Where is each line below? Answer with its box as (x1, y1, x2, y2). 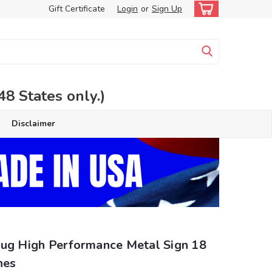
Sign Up (152, 3, 182, 15)
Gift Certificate (49, 3, 105, 15)
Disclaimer (11, 118, 55, 129)
